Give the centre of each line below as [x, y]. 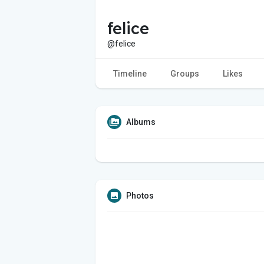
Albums [141, 122]
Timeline [130, 73]
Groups [185, 73]
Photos [140, 195]
